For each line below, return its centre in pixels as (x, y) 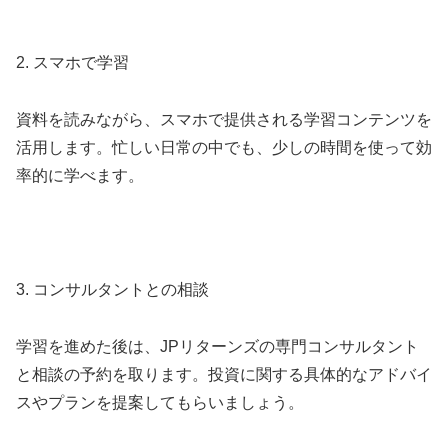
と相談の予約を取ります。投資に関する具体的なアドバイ (224, 374)
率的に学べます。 (80, 176)
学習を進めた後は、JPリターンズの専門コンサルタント (217, 346)
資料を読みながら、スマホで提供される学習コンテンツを (224, 120)
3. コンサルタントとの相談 (112, 289)
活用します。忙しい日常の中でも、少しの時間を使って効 (224, 148)
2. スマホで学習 (72, 63)
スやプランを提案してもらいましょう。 (160, 402)
